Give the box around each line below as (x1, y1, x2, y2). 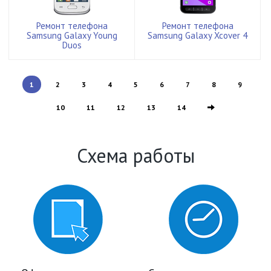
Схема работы (76, 142, 195, 168)
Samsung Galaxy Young (26, 29, 117, 41)
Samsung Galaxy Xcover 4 (148, 29, 247, 41)
